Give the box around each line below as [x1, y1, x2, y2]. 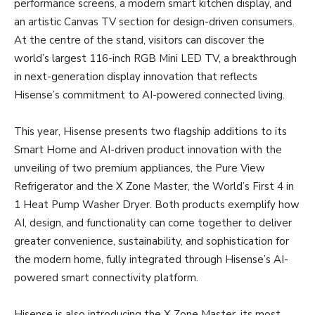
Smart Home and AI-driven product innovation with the [14, 142, 282, 157]
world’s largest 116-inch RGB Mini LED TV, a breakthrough [14, 51, 297, 65]
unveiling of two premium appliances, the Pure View [14, 160, 265, 175]
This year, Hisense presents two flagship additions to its [14, 124, 287, 139]
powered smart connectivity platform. [14, 270, 198, 285]
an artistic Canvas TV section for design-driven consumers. [14, 14, 295, 29]
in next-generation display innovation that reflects [14, 69, 257, 84]
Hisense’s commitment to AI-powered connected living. [14, 87, 285, 102]
